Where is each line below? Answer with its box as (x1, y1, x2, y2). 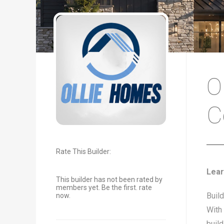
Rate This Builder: (56, 147, 111, 155)
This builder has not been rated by (56, 175, 162, 183)
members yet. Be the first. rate (56, 183, 152, 191)
